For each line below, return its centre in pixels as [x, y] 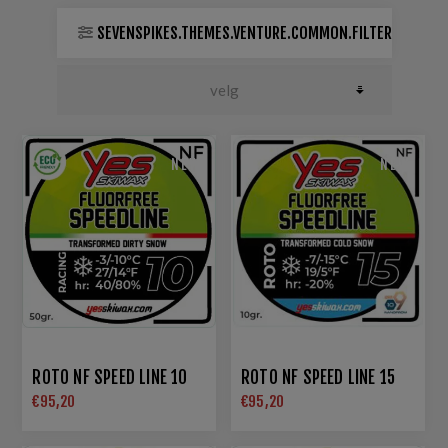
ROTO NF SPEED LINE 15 [318, 378]
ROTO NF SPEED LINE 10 [110, 378]
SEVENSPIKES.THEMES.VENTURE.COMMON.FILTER [244, 32]
